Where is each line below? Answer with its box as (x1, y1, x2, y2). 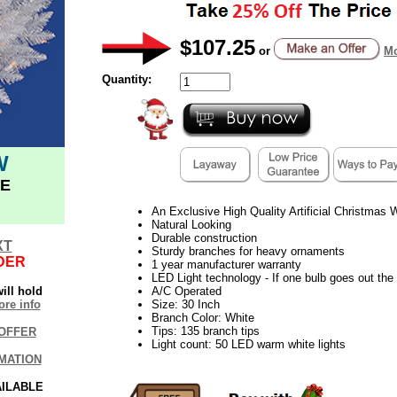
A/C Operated (151, 284, 222, 298)
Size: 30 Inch (151, 297, 220, 311)
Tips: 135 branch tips (151, 323, 260, 338)
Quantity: (101, 72, 152, 86)
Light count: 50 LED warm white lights (151, 337, 346, 351)
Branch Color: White (151, 310, 254, 324)
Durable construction (151, 230, 257, 245)
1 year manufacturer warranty (151, 257, 301, 271)
